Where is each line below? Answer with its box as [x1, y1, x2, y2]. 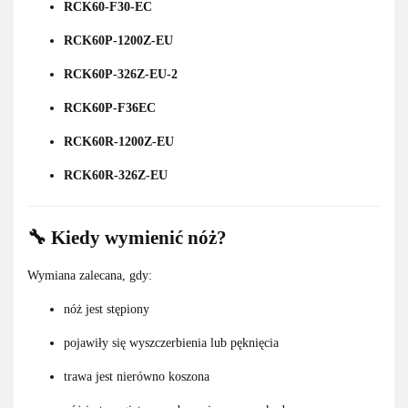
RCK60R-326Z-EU [64, 168, 168, 182]
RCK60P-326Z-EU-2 [64, 66, 178, 81]
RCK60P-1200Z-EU [64, 33, 173, 47]
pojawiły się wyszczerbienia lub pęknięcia [64, 336, 279, 351]
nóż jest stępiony [64, 302, 149, 317]
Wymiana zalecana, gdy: [27, 269, 152, 283]
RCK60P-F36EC [64, 100, 156, 115]
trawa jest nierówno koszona [64, 370, 209, 384]
